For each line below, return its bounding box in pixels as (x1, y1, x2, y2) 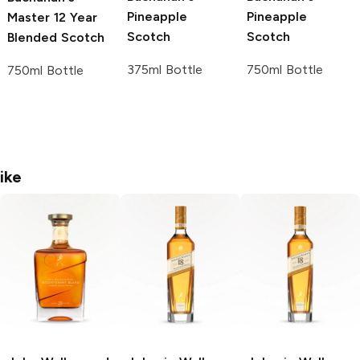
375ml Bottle (127, 62, 202, 78)
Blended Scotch (7, 30, 104, 46)
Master (7, 10, 50, 26)
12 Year (50, 10, 97, 26)
